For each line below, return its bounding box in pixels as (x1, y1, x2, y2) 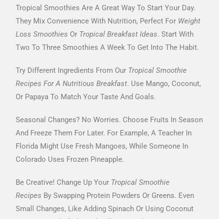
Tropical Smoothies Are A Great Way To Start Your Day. (16, 3, 196, 13)
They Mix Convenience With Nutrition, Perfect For (16, 17, 178, 26)
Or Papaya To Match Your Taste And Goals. (16, 92, 156, 102)
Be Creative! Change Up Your (16, 178, 111, 187)
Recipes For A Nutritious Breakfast (16, 79, 128, 88)
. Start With (157, 30, 194, 39)
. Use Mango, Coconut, (127, 79, 201, 88)
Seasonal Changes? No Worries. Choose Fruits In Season (16, 115, 203, 125)
